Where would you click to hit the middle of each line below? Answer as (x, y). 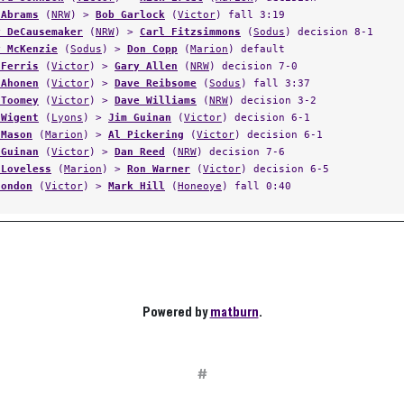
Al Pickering (146, 134)
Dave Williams (156, 100)
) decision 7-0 (253, 66)
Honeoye (200, 186)
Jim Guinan (140, 117)
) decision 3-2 (272, 100)
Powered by (176, 312)
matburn (234, 312)
